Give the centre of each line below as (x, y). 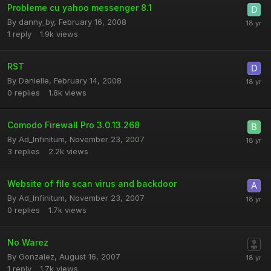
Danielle (34, 80)
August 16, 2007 (90, 256)
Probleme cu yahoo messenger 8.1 (80, 8)
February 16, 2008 (93, 22)
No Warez (28, 242)
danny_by (36, 22)
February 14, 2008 (88, 80)
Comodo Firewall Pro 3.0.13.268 (73, 125)
